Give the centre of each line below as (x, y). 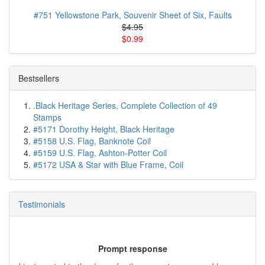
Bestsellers (39, 78)
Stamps (47, 117)
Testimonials (42, 204)
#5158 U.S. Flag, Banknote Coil (92, 141)
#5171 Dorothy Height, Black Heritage (104, 129)
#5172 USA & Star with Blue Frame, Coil (108, 165)
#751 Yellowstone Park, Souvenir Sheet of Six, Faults (132, 15)
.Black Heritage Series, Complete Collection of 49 (125, 106)
